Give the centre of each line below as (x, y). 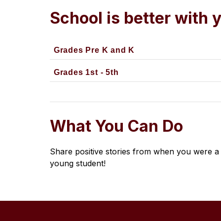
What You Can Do (116, 126)
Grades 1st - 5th (86, 72)
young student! (77, 163)
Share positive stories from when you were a (134, 151)
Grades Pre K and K (94, 50)
